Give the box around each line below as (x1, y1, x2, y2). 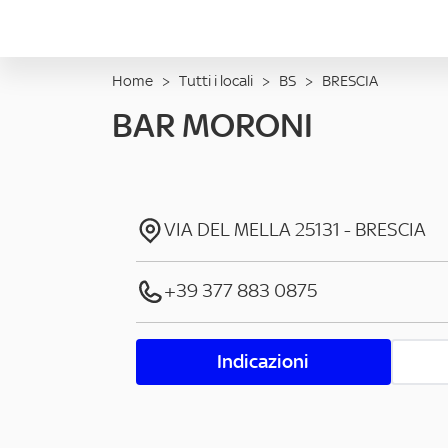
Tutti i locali (179, 71, 253, 90)
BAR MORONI (112, 105, 313, 145)
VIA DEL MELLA (164, 218, 291, 241)
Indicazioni (217, 350, 310, 373)
